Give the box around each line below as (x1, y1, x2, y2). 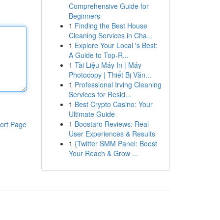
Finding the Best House (74, 21, 147, 30)
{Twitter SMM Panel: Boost (74, 138, 157, 148)
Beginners (68, 11, 100, 21)
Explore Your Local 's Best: (74, 40, 158, 50)
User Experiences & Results (68, 129, 155, 138)
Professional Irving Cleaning (74, 80, 162, 89)
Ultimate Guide (68, 109, 115, 119)
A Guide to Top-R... (68, 50, 129, 60)
